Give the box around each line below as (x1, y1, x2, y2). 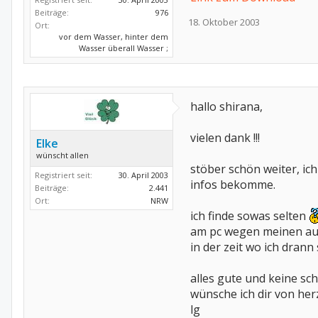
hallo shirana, (190, 99, 263, 114)
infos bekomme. (190, 177, 275, 192)
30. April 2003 (119, 170, 168, 180)
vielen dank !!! (190, 130, 260, 146)
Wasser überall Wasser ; (79, 43, 168, 53)
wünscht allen (36, 150, 89, 160)
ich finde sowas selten (190, 208, 309, 224)
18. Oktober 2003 (188, 16, 260, 28)
